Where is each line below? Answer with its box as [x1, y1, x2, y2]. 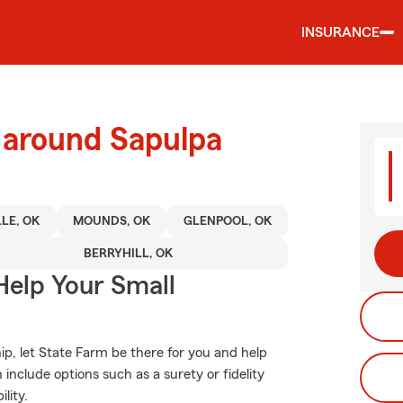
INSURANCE [301, 25, 380, 40]
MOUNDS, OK [73, 215, 151, 228]
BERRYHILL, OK [83, 247, 173, 260]
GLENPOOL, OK [183, 215, 272, 228]
